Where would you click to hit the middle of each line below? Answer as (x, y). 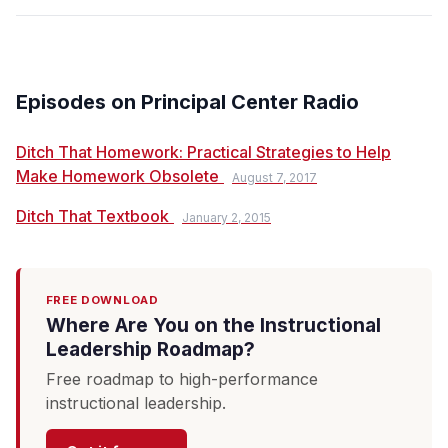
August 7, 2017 (274, 177)
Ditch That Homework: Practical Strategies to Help (203, 152)
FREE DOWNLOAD (102, 300)
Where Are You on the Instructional (213, 325)
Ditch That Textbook (92, 216)
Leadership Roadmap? (150, 349)
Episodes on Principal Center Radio (187, 102)
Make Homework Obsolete (117, 176)
